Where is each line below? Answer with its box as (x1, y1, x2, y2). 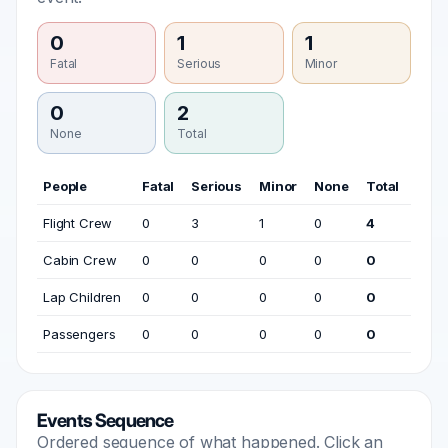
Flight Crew (43, 215, 113, 231)
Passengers (43, 326, 116, 342)
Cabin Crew (43, 252, 117, 268)
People (43, 178, 88, 194)
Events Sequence (37, 409, 174, 432)
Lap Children (43, 289, 122, 305)
